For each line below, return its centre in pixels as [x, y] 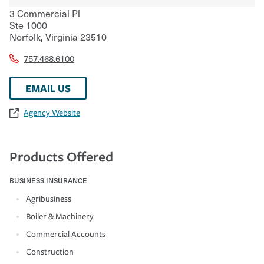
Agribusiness [49, 199]
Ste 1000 [28, 24]
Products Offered [61, 156]
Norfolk [25, 36]
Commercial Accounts [66, 234]
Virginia [60, 36]
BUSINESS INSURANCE [48, 180]
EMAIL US [48, 88]
